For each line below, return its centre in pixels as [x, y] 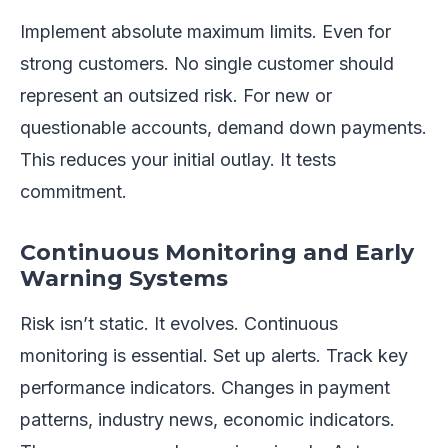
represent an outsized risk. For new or [176, 96]
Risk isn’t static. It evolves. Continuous [179, 324]
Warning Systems [124, 279]
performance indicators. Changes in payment [205, 388]
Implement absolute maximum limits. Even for [205, 32]
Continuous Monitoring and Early [217, 253]
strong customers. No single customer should [207, 64]
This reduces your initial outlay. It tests [178, 160]
